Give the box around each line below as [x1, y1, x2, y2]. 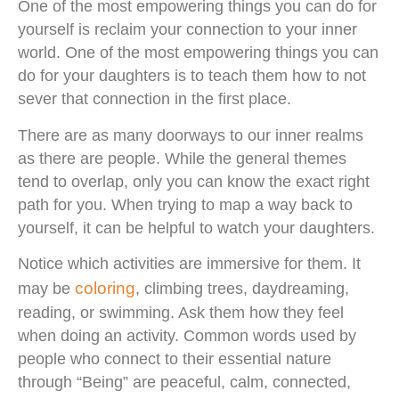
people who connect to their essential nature [18, 350, 331, 369]
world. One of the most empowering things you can [18, 44, 379, 62]
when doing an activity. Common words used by [18, 327, 356, 346]
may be [18, 280, 75, 298]
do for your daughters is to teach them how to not [18, 67, 366, 85]
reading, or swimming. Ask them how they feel [18, 304, 344, 322]
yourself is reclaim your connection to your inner [18, 20, 357, 39]
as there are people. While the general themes [18, 149, 346, 167]
